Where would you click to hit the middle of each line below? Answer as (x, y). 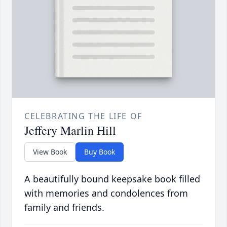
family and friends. (64, 207)
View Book (50, 152)
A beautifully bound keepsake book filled (112, 179)
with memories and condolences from (106, 193)
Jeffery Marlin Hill (70, 130)
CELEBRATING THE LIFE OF (83, 116)
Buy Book (100, 152)
